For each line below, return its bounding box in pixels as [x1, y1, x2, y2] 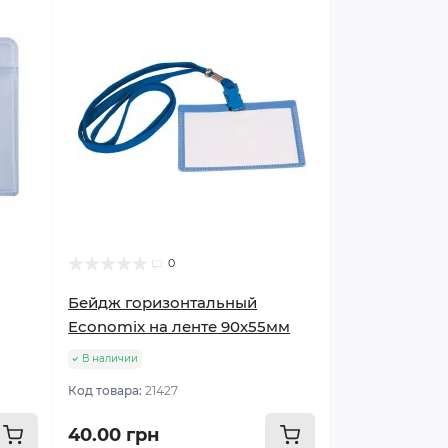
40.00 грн [68, 424, 160, 446]
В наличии [82, 352, 139, 365]
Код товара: [68, 383, 146, 398]
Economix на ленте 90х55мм [68, 317, 291, 336]
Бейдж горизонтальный [68, 293, 258, 312]
